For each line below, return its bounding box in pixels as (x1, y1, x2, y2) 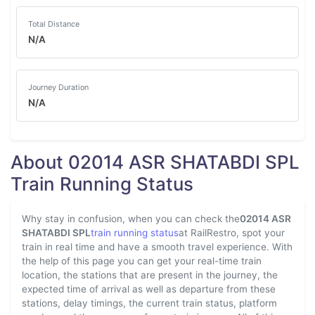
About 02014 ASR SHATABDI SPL (11, 151, 300, 173)
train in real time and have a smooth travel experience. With (22, 241, 292, 252)
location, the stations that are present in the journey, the (22, 269, 278, 281)
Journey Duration (28, 82, 89, 92)
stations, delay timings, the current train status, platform (22, 297, 277, 309)
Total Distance (28, 19, 79, 29)
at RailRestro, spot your (179, 227, 285, 238)
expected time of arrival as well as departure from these (22, 283, 276, 295)
